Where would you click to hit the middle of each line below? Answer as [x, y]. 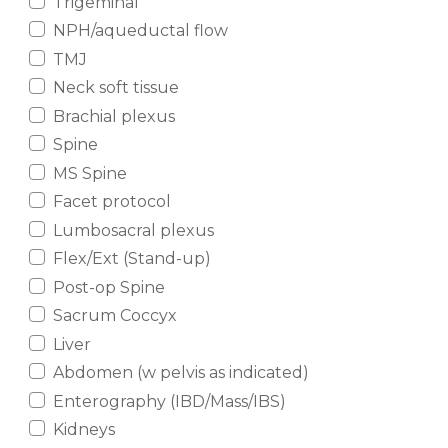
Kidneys [83, 430]
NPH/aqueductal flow [140, 31]
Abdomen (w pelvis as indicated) [180, 373]
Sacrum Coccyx [114, 316]
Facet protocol [111, 202]
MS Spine [89, 173]
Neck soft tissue [115, 88]
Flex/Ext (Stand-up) [131, 259]
